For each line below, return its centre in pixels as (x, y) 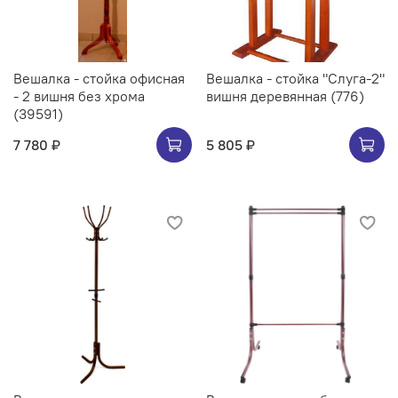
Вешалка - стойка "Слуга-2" (295, 79)
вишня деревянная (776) (347, 96)
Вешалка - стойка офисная (99, 79)
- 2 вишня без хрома (79, 96)
